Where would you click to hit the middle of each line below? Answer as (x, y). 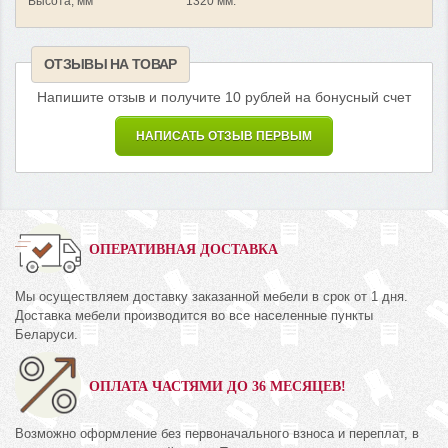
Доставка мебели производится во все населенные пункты (194, 316)
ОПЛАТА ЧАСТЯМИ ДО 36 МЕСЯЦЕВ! (217, 387)
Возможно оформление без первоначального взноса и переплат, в (217, 434)
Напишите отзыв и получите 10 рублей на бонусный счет (224, 98)
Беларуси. (46, 335)
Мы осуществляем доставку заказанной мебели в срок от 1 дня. (211, 297)
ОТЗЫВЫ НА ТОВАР (110, 64)
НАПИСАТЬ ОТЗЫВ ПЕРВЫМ (224, 136)
